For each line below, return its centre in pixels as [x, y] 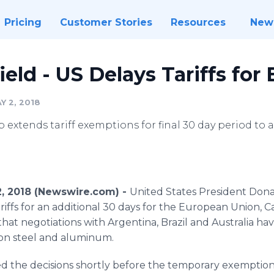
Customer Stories [106, 22]
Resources [198, 22]
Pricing [23, 22]
